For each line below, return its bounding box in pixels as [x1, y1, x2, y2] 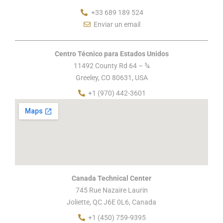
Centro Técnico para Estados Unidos [54, 50, 169, 58]
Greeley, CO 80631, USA [75, 74, 148, 82]
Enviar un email [94, 20, 141, 29]
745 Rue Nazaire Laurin [75, 186, 148, 195]
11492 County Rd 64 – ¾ [73, 62, 150, 70]
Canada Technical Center [72, 174, 151, 183]
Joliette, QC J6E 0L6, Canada [67, 198, 156, 207]
